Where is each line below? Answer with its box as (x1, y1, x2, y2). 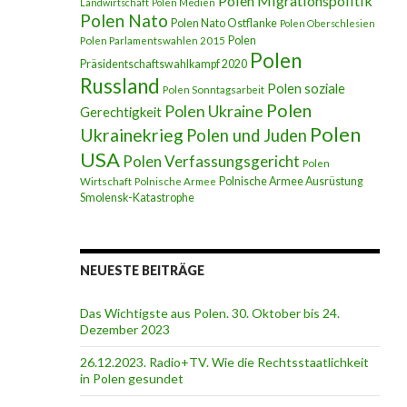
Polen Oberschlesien (279, 17, 375, 29)
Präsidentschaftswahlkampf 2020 (79, 57, 247, 71)
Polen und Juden (185, 125, 307, 145)
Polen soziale (266, 80, 345, 96)
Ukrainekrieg (79, 124, 184, 145)
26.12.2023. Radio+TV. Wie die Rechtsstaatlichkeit (79, 354, 369, 370)
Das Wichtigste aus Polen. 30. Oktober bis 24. (79, 305, 340, 321)
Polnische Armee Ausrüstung (218, 174, 363, 188)
